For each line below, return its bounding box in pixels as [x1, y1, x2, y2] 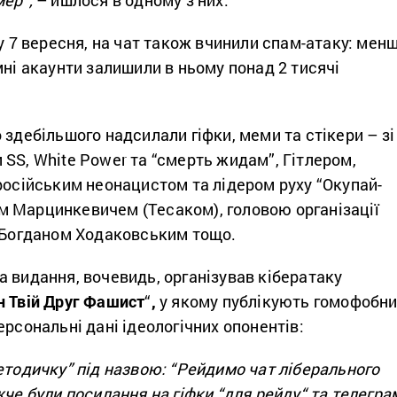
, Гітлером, [275, 148, 356, 170]
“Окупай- [315, 173, 383, 195]
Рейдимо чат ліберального [175, 357, 380, 379]
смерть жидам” [157, 148, 276, 170]
